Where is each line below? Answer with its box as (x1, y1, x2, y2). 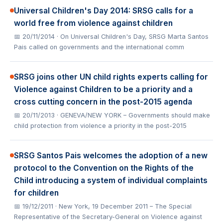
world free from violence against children (14, 18, 173, 28)
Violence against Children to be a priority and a (14, 85, 193, 94)
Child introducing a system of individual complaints (14, 176, 208, 185)
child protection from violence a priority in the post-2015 (14, 122, 187, 129)
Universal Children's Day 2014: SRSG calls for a (14, 6, 193, 15)
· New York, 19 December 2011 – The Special (55, 203, 192, 210)
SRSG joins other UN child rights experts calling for (14, 72, 208, 82)
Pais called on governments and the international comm (14, 43, 184, 51)
